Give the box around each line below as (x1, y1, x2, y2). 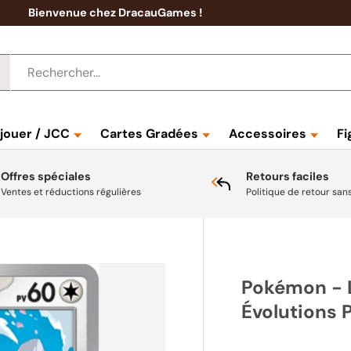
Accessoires (229, 125, 306, 142)
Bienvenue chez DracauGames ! (28, 5, 202, 20)
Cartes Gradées (100, 125, 198, 142)
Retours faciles (246, 169, 329, 183)
